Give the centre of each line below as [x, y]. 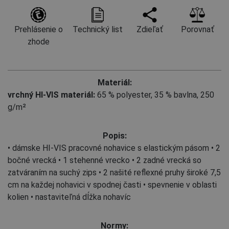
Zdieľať [150, 29]
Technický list [97, 29]
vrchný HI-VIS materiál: [51, 95]
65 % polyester [123, 95]
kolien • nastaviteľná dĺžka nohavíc [69, 197]
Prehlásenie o [38, 29]
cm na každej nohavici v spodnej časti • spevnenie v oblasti [112, 185]
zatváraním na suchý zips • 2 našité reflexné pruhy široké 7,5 [114, 172]
